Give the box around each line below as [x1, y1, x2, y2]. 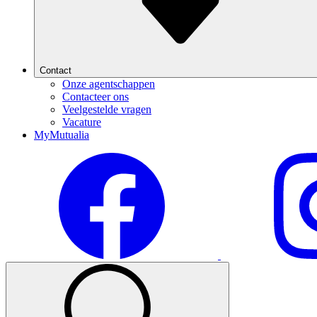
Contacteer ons [62, 91, 129, 103]
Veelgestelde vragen [62, 103, 151, 115]
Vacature [62, 116, 101, 128]
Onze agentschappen [62, 78, 155, 90]
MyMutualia [34, 129, 89, 141]
